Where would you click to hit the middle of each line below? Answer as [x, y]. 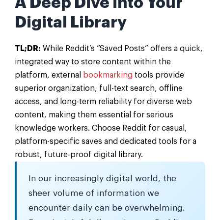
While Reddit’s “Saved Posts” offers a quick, [122, 49]
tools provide [158, 75]
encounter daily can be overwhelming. [107, 208]
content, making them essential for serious [94, 115]
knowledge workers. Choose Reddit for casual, [101, 128]
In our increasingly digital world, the [102, 179]
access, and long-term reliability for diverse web [103, 102]
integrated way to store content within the [93, 62]
